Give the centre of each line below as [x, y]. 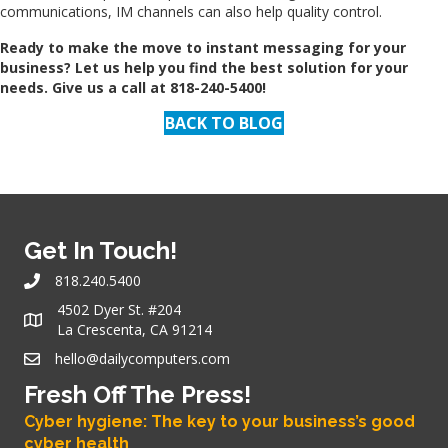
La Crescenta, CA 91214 [134, 329]
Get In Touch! [100, 250]
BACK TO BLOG [224, 122]
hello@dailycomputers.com [142, 358]
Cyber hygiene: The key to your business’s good [219, 421]
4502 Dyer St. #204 [119, 309]
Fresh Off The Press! [137, 394]
